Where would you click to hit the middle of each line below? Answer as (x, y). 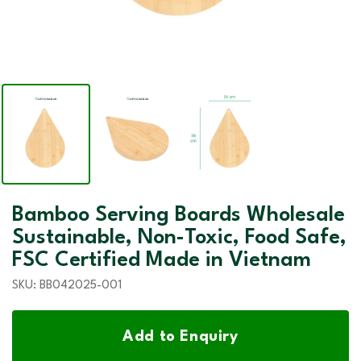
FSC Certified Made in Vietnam (162, 261)
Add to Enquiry (180, 337)
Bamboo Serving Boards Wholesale (178, 216)
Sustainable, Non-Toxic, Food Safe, (179, 238)
